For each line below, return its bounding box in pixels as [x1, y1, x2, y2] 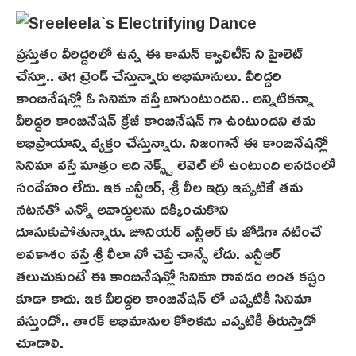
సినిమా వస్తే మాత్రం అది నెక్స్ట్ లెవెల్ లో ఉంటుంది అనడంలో [16, 149, 335, 180]
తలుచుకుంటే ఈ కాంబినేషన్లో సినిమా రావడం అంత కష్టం [16, 260, 326, 291]
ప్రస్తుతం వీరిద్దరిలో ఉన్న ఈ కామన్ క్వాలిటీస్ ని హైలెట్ [16, 37, 303, 68]
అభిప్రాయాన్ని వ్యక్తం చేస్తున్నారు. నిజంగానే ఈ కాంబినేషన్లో [16, 126, 328, 157]
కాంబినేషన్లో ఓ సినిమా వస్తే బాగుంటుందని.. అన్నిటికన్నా [16, 82, 314, 113]
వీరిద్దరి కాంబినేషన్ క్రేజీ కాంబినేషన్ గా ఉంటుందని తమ [16, 104, 315, 135]
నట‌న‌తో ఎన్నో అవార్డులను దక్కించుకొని [16, 193, 229, 224]
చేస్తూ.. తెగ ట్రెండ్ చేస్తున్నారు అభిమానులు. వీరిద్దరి [16, 60, 281, 91]
